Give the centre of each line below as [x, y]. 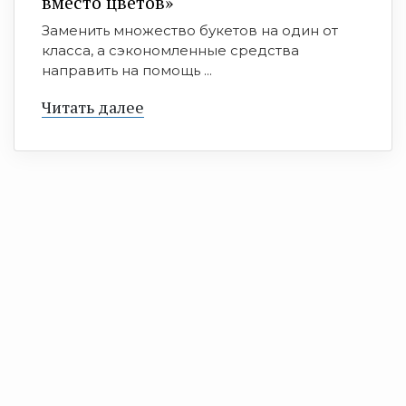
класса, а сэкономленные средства [170, 51]
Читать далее [93, 107]
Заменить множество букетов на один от [190, 31]
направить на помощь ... [127, 71]
